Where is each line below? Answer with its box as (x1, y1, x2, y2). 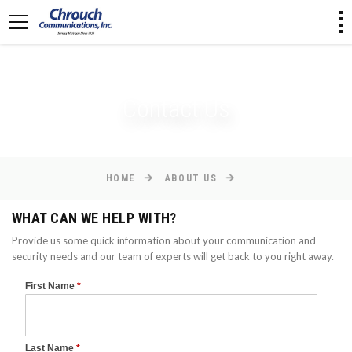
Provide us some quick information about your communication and (12, 234, 316, 247)
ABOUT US (164, 173, 218, 184)
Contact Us (122, 93, 230, 123)
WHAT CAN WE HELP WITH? (12, 210, 177, 226)
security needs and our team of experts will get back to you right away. (12, 250, 334, 262)
